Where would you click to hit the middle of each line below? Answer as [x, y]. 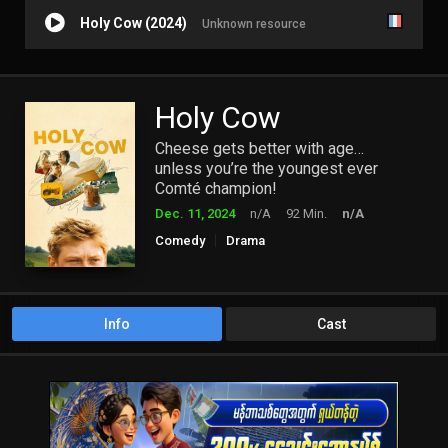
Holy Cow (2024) [133, 23]
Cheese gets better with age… [259, 149]
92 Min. [306, 214]
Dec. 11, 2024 [195, 214]
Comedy [180, 241]
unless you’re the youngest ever [266, 169]
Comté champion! [216, 189]
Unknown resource [254, 24]
